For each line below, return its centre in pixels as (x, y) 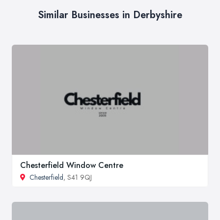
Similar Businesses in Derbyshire (110, 15)
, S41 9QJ (78, 178)
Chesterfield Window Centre (72, 165)
